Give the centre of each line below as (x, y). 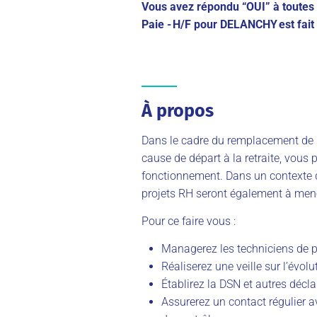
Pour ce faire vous (188, 221)
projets (158, 193)
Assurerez (186, 301)
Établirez (183, 284)
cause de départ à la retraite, (212, 158)
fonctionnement (181, 175)
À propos (178, 110)
